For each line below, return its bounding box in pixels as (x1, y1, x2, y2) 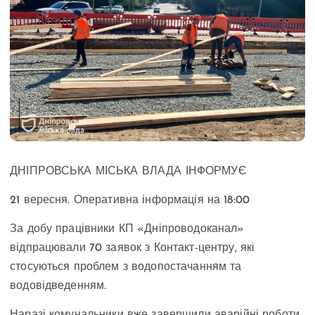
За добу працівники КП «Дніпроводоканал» (10, 224, 245, 236)
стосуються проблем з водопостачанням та (10, 262, 242, 274)
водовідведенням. (10, 281, 107, 292)
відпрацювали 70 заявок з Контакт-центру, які (10, 243, 255, 255)
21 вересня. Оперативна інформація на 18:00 (10, 195, 250, 207)
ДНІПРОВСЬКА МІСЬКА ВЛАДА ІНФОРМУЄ (10, 165, 247, 177)
